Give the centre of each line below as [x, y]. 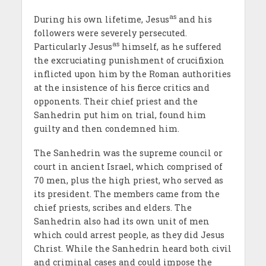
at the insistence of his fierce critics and [121, 87]
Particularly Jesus [73, 46]
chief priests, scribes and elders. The [113, 207]
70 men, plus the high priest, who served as [128, 180]
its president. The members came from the [126, 194]
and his [194, 19]
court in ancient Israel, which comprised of [128, 166]
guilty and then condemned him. [106, 128]
